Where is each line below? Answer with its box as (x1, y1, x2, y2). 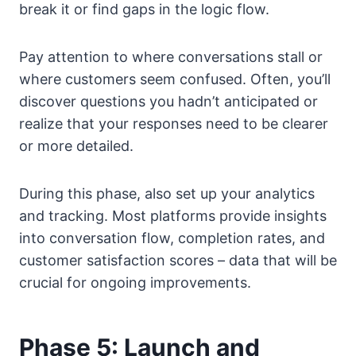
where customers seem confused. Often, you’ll (19, 70, 331, 87)
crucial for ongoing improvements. (19, 273, 251, 291)
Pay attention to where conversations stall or (19, 48, 323, 65)
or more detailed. (19, 137, 133, 154)
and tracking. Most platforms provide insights (19, 207, 327, 224)
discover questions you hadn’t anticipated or (19, 92, 318, 110)
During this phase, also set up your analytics (19, 184, 315, 202)
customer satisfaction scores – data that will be (19, 251, 337, 269)
